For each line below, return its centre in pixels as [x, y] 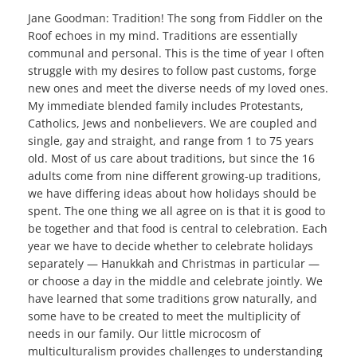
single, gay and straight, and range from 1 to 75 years [171, 141]
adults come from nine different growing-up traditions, [175, 176]
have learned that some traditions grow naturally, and [173, 299]
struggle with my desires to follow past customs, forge [172, 71]
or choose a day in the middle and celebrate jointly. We [175, 281]
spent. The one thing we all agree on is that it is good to [177, 211]
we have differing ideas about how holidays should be [172, 194]
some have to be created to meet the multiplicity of [164, 316]
